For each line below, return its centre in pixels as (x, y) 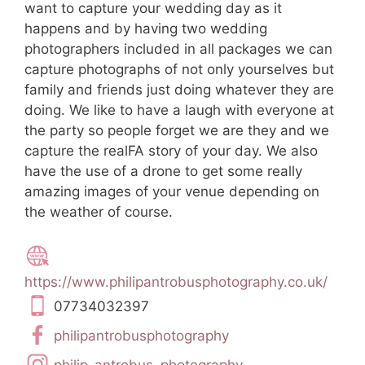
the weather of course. (99, 211)
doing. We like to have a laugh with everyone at (179, 110)
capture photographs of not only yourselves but (179, 69)
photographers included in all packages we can (178, 48)
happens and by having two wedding (146, 28)
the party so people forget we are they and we (177, 130)
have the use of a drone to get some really (163, 171)
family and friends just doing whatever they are (179, 89)
